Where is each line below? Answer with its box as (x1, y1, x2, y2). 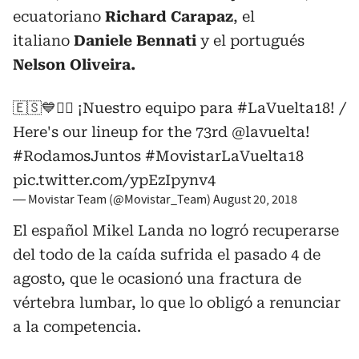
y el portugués (196, 31, 305, 49)
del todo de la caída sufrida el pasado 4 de (13, 245, 321, 263)
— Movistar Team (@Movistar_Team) (13, 191, 213, 208)
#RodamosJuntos (13, 147, 141, 164)
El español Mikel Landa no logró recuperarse (13, 221, 339, 239)
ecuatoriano (13, 7, 105, 25)
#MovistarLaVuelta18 (145, 147, 304, 164)
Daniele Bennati (74, 31, 196, 49)
